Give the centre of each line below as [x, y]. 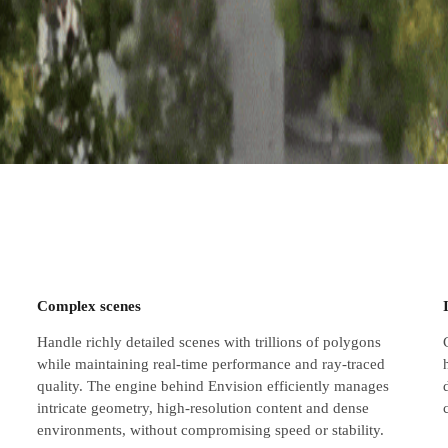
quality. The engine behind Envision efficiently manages [213, 385]
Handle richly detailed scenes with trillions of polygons [209, 341]
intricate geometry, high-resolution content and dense [203, 407]
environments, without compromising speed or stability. [211, 429]
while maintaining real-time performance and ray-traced [211, 363]
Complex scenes [89, 306]
